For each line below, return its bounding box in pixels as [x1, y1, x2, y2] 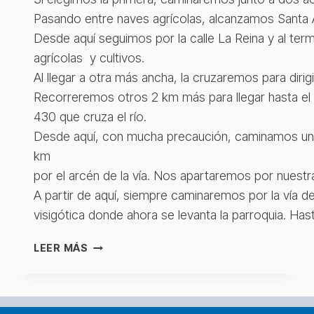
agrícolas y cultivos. [34, 50, 148, 66]
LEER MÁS [34, 242, 88, 254]
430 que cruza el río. [34, 109, 150, 125]
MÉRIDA [87, 287, 130, 300]
